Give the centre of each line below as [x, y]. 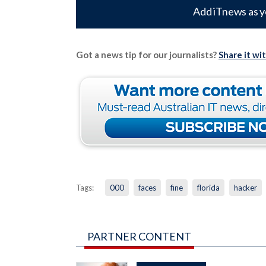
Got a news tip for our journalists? [147, 54]
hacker [245, 187]
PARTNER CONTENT [139, 236]
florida [208, 187]
